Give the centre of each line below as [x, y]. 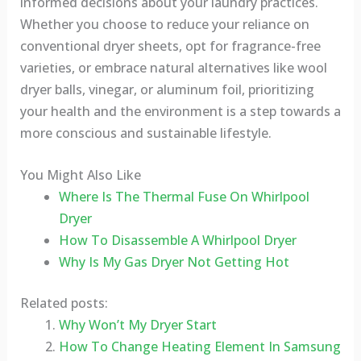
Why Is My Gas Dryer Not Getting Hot [174, 262]
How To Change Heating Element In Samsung [199, 347]
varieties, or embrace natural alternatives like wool [173, 67]
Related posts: [64, 303]
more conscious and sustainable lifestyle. [145, 133]
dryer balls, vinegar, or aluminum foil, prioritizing [167, 89]
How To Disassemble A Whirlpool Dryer [177, 241]
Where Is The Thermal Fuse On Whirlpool [184, 197]
